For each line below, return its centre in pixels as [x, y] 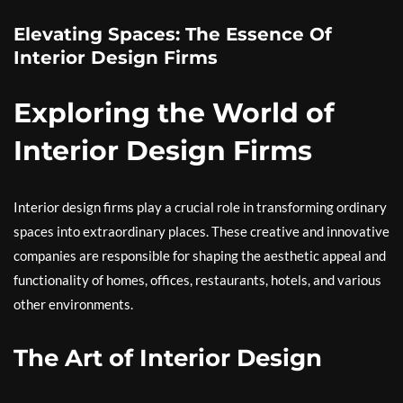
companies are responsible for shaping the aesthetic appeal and [200, 256]
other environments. [73, 304]
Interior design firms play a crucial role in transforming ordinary [200, 207]
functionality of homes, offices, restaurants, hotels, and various [197, 280]
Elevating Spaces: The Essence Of [173, 35]
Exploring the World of [174, 113]
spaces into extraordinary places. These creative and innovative [201, 232]
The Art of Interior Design [168, 358]
